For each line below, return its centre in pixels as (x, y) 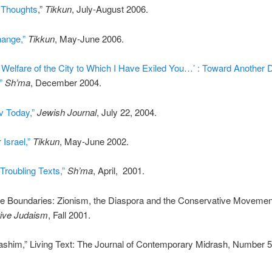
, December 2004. (66, 83)
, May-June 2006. (89, 38)
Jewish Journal (66, 112)
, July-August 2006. (110, 9)
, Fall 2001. (69, 214)
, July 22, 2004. (126, 112)
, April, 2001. (118, 171)
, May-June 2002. (94, 141)
